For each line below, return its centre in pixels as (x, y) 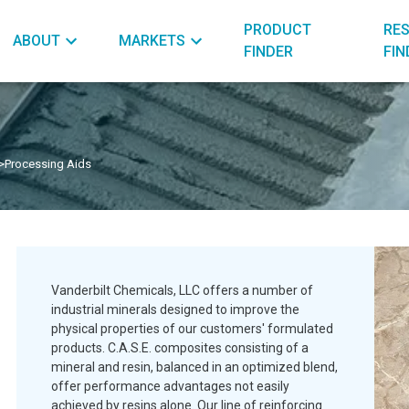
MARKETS (152, 41)
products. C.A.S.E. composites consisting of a (180, 348)
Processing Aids (48, 164)
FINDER (268, 52)
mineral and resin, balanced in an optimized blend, (194, 367)
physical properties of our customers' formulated (192, 329)
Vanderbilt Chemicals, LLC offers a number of (182, 290)
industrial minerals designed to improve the (175, 309)
